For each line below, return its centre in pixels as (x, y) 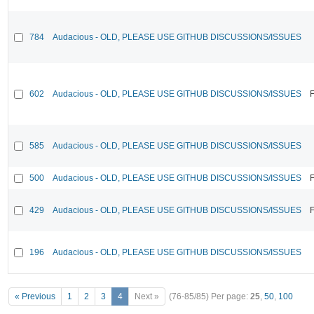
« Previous (35, 297)
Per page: (231, 297)
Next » (147, 297)
